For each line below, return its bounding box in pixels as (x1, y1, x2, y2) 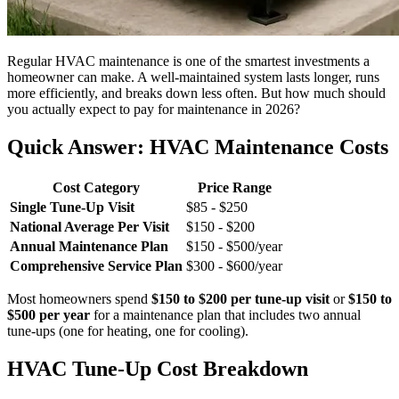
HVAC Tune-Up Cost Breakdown (7, 356, 308, 380)
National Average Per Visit (10, 218, 169, 234)
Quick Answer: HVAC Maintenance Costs (7, 134, 388, 159)
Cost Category (53, 179, 140, 195)
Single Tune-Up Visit (10, 199, 134, 215)
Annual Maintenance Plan (10, 238, 168, 254)
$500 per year (7, 306, 90, 322)
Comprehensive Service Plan (10, 257, 183, 273)
